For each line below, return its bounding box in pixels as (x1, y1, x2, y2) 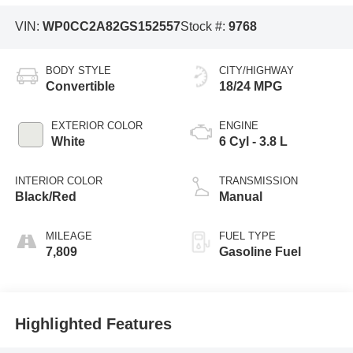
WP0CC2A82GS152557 (42, 20, 180, 34)
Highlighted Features (14, 315, 172, 333)
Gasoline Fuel (219, 244, 301, 258)
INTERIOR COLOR (14, 174, 102, 187)
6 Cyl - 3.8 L (219, 134, 288, 148)
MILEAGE (45, 229, 92, 242)
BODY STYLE (45, 64, 111, 76)
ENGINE (219, 119, 258, 132)
